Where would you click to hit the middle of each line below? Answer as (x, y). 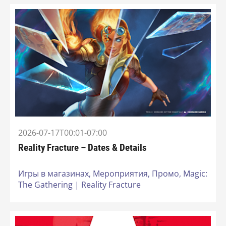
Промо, (167, 174)
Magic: (195, 174)
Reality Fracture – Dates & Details (82, 148)
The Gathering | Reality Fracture (79, 185)
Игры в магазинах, (55, 174)
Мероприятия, (122, 174)
